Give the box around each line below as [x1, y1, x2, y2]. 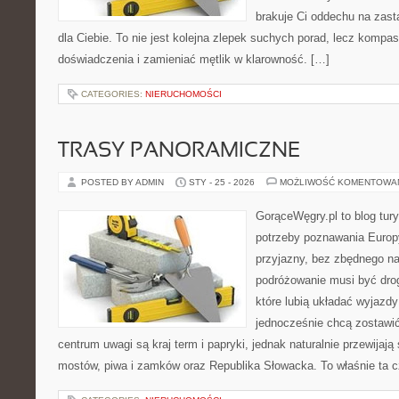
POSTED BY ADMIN [81, 177, 167, 187]
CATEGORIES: [81, 89, 145, 99]
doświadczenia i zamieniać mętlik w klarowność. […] [58, 53, 330, 66]
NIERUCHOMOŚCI [145, 89, 222, 99]
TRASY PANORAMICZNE [58, 142, 300, 161]
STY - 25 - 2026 [189, 177, 255, 187]
